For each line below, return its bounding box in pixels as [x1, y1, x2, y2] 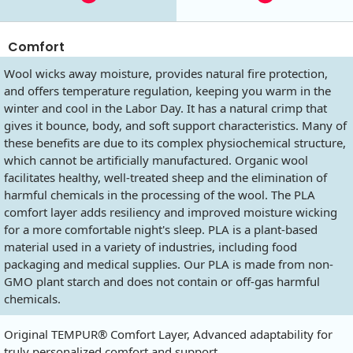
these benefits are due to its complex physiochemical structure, [4, 135, 346, 151]
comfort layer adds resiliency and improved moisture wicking [4, 204, 337, 221]
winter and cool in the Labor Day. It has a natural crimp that [4, 100, 327, 117]
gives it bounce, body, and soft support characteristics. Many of [4, 117, 347, 134]
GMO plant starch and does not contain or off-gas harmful [4, 273, 320, 290]
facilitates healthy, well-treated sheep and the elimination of [4, 169, 327, 186]
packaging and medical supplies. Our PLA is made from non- [4, 256, 333, 273]
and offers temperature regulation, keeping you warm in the [4, 83, 331, 99]
